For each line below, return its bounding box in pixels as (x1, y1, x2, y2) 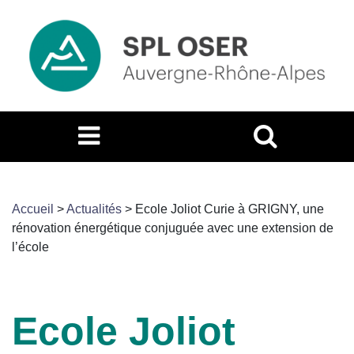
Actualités (66, 201, 122, 216)
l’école (12, 239, 49, 254)
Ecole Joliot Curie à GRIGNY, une (135, 201, 324, 216)
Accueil (12, 201, 54, 216)
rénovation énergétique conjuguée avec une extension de (12, 220, 333, 235)
